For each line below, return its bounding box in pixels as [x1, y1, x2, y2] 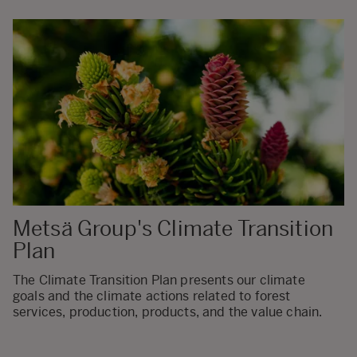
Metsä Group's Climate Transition [13, 216, 334, 242]
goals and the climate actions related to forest [13, 288, 291, 304]
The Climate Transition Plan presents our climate [13, 272, 305, 288]
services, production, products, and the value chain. [13, 304, 323, 320]
